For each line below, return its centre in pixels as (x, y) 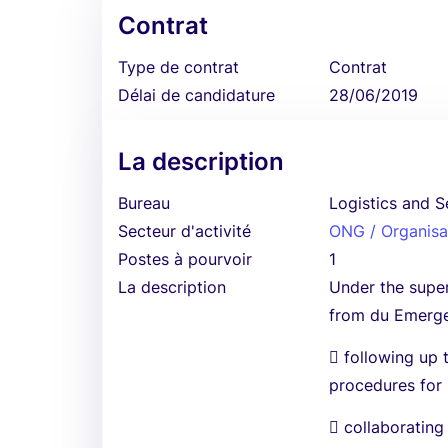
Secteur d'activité (184, 231)
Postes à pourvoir (185, 259)
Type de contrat (178, 67)
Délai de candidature (196, 95)
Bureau (144, 203)
